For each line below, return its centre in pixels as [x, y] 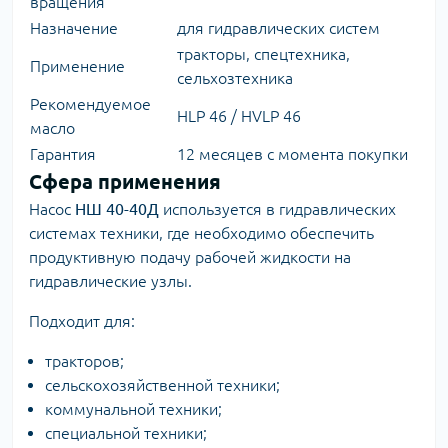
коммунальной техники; [133, 409]
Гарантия [63, 154]
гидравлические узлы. [110, 281]
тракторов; [84, 361]
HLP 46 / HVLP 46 [239, 116]
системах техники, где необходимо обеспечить [201, 233]
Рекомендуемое [90, 104]
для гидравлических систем [278, 28]
